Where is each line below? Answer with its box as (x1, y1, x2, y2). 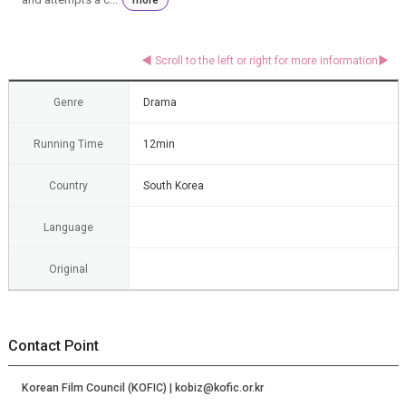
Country (49, 179, 88, 192)
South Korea (142, 179, 204, 192)
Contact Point (7, 336, 99, 354)
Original (49, 262, 88, 275)
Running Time (34, 137, 103, 150)
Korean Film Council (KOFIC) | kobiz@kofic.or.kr (21, 381, 264, 394)
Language (43, 220, 93, 234)
